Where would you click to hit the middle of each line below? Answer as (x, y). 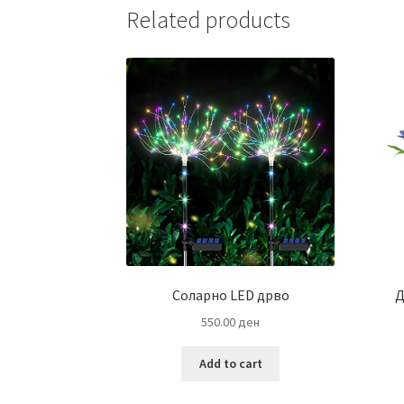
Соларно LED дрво (230, 294)
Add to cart (230, 364)
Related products (209, 20)
